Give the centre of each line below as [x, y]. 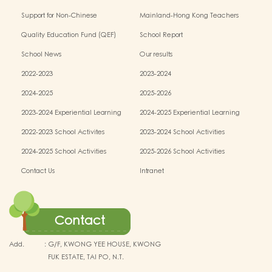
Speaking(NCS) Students [60, 29]
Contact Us [38, 172]
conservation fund [168, 9]
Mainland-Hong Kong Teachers [189, 16]
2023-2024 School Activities [182, 133]
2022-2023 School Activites [63, 133]
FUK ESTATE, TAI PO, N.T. [86, 258]
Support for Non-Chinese [59, 16]
